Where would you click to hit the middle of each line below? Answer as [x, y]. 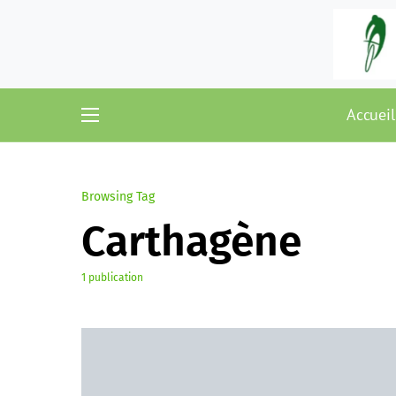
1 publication [112, 278]
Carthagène [191, 241]
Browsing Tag [118, 197]
